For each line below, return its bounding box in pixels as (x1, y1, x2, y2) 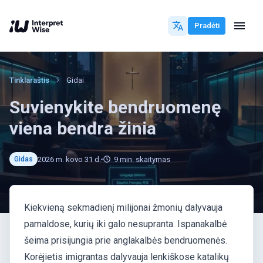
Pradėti (194, 21, 220, 30)
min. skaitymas (120, 154, 170, 164)
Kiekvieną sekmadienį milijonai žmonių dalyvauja (24, 202, 222, 213)
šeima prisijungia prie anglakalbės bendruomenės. (24, 235, 227, 246)
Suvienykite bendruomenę (9, 97, 221, 117)
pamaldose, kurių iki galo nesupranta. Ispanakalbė (24, 218, 227, 230)
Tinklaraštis (9, 76, 49, 85)
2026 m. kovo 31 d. (38, 154, 101, 164)
